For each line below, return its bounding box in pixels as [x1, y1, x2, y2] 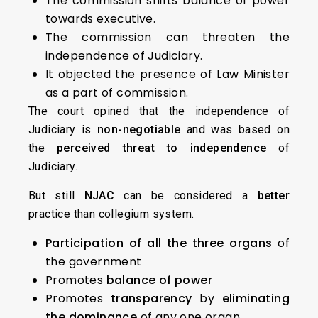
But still [28, 189, 84, 203]
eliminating [221, 290, 290, 307]
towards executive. [45, 11, 156, 28]
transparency [110, 290, 192, 307]
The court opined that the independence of [28, 104, 290, 119]
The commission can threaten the [45, 29, 290, 46]
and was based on [180, 123, 290, 137]
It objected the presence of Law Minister [45, 66, 290, 83]
